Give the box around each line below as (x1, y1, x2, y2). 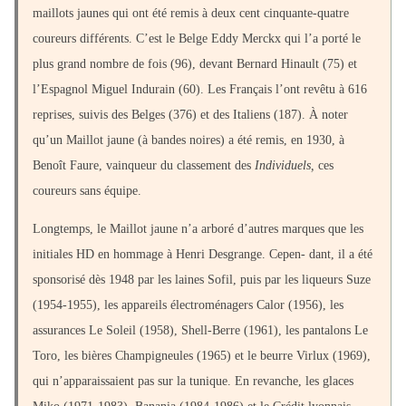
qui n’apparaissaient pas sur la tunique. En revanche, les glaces (33, 374, 353, 389)
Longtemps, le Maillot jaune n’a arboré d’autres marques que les (33, 222, 363, 237)
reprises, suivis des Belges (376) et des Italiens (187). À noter (33, 108, 348, 122)
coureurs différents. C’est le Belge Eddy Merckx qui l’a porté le (33, 32, 361, 46)
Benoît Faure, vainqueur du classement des (33, 159, 255, 173)
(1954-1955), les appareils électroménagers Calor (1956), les (33, 298, 343, 313)
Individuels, (255, 159, 318, 173)
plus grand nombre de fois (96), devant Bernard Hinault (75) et (33, 57, 357, 72)
